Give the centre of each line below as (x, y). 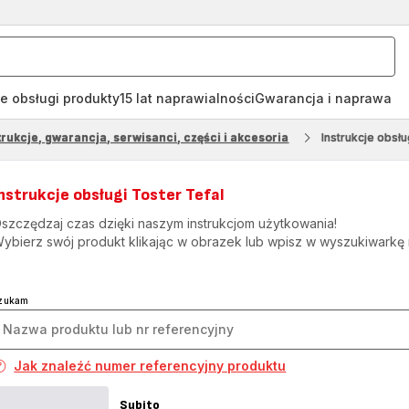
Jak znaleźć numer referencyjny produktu (150, 366)
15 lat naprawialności (187, 98)
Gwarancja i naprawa (323, 98)
